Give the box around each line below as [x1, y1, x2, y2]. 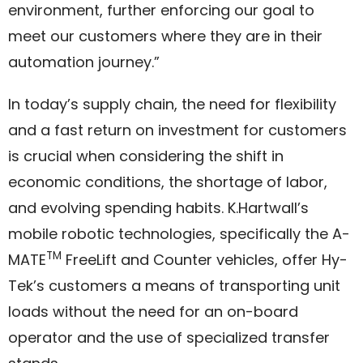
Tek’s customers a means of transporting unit [8, 275, 340, 296]
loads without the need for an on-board [8, 301, 298, 322]
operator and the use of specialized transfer [8, 327, 330, 348]
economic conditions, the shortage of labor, [8, 172, 327, 192]
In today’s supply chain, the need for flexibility [8, 94, 336, 114]
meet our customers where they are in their [8, 26, 322, 46]
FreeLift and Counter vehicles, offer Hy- [62, 250, 348, 270]
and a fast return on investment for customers [8, 120, 347, 140]
